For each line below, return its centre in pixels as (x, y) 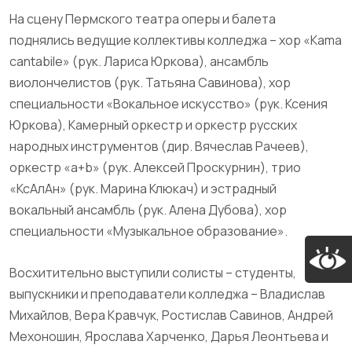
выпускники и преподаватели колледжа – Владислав (167, 294)
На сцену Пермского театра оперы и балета (143, 19)
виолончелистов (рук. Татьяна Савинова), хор (150, 82)
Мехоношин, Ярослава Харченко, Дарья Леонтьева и (169, 336)
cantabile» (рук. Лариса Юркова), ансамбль (139, 61)
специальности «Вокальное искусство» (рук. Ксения (169, 104)
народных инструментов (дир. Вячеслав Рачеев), (159, 146)
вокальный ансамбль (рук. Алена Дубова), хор (148, 210)
